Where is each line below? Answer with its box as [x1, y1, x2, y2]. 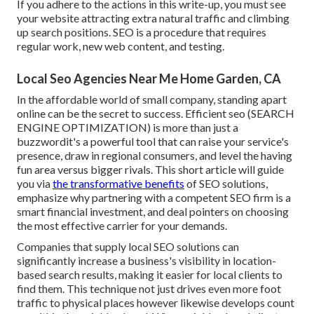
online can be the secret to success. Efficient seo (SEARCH [17, 106, 294, 120]
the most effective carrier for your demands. [17, 218, 227, 232]
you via [17, 176, 53, 190]
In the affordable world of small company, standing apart [17, 92, 287, 106]
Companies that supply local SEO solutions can [17, 239, 239, 253]
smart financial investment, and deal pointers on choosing [17, 204, 289, 218]
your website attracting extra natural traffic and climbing [17, 11, 289, 25]
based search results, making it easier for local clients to [17, 267, 282, 281]
